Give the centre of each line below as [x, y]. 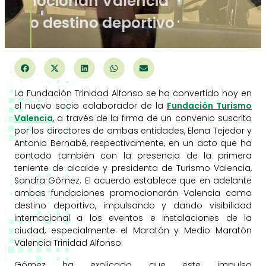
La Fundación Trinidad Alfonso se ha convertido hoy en [133, 93]
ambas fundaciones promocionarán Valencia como [133, 193]
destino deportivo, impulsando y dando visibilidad [133, 205]
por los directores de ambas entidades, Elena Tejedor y [133, 130]
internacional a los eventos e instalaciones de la [133, 218]
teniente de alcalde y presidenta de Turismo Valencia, [133, 168]
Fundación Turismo [209, 105]
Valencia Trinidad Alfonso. [69, 243]
